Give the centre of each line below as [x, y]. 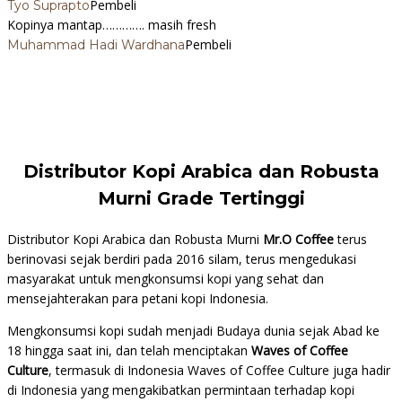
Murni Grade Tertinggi [201, 199]
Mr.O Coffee [298, 240]
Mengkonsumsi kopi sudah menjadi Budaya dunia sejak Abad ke [193, 331]
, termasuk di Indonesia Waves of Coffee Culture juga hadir [219, 371]
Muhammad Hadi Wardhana [96, 45]
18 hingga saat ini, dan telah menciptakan [129, 351]
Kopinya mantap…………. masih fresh [112, 25]
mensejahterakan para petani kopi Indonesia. [138, 299]
